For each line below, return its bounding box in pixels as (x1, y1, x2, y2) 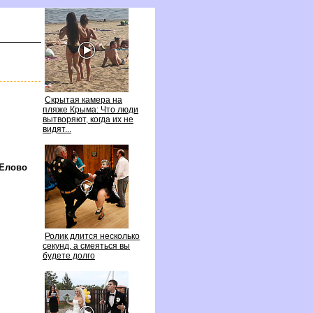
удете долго (43, 251, 95, 261)
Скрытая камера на (45, 95, 122, 105)
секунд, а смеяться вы (43, 241, 130, 251)
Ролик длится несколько (45, 231, 140, 241)
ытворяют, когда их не (43, 115, 133, 124)
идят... (43, 124, 71, 134)
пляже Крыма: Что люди (43, 105, 138, 115)
